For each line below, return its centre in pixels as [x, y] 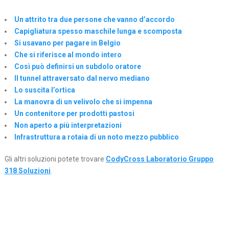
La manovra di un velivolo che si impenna [83, 102]
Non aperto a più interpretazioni [68, 125]
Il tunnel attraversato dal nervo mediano [82, 78]
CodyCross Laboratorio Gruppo [159, 159]
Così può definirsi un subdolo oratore [77, 67]
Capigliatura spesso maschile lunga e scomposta [98, 31]
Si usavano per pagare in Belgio [67, 43]
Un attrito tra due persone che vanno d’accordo [94, 20]
